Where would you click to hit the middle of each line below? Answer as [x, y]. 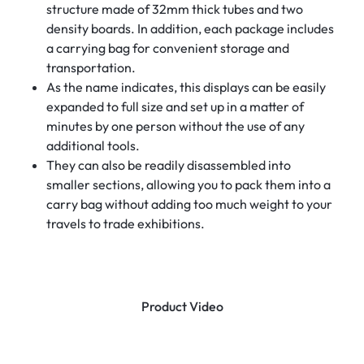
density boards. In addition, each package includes [190, 28]
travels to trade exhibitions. [125, 223]
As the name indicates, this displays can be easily [186, 87]
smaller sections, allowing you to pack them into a [188, 184]
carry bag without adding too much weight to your [189, 204]
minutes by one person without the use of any [175, 126]
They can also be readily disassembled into [168, 165]
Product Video [182, 306]
